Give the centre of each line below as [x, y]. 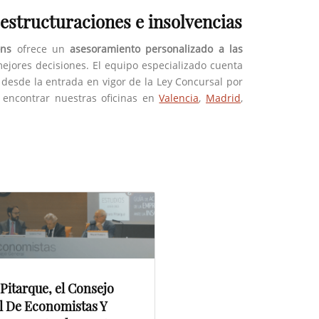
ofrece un [41, 48]
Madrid [224, 98]
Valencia [179, 98]
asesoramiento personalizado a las [157, 48]
